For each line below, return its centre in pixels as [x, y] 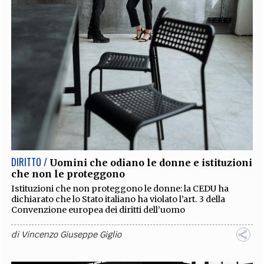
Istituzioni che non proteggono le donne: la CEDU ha [120, 188]
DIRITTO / [29, 162]
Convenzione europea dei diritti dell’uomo [98, 209]
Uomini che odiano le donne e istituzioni [151, 162]
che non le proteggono [68, 174]
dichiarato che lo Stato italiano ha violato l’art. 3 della [118, 199]
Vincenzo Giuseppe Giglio [72, 234]
